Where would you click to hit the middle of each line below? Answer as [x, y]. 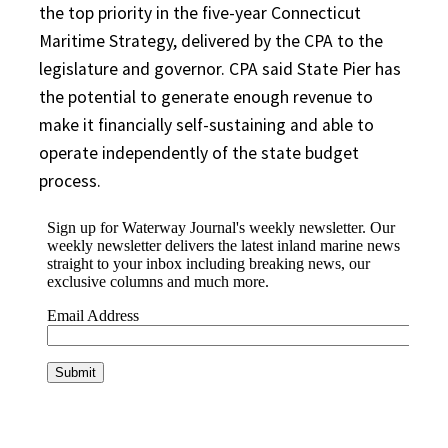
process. [70, 180]
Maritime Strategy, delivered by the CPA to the [211, 40]
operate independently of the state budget [199, 152]
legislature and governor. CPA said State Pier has [220, 68]
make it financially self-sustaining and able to [206, 124]
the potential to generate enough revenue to [206, 96]
